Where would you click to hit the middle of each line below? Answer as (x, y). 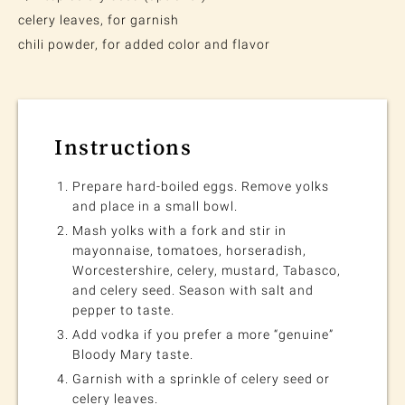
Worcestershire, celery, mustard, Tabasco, (207, 271)
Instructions (123, 147)
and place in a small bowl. (155, 207)
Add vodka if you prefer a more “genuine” (203, 335)
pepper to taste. (123, 311)
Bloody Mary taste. (133, 355)
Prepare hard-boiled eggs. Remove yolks (201, 187)
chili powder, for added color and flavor (144, 45)
